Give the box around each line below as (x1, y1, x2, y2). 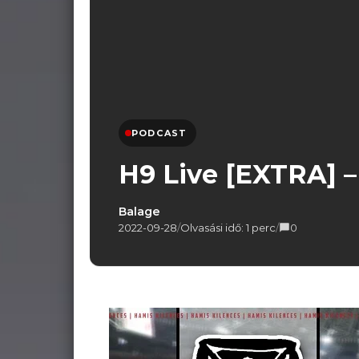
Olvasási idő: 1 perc (180, 221, 276, 234)
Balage (119, 204, 160, 219)
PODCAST (131, 127, 188, 139)
